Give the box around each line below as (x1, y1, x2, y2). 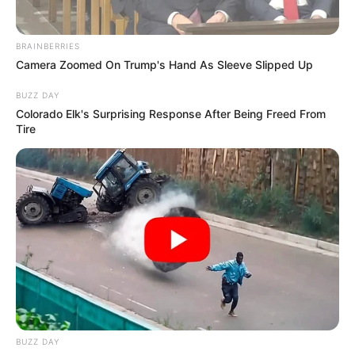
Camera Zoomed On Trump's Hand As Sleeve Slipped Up (16, 58, 313, 72)
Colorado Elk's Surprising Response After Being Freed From (16, 107, 326, 121)
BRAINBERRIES (16, 41, 80, 52)
